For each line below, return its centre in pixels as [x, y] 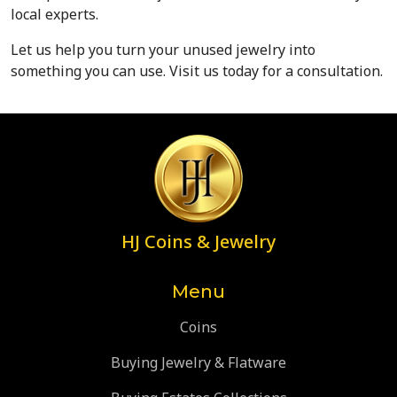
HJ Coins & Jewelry [198, 242]
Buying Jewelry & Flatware [198, 363]
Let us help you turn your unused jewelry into [163, 50]
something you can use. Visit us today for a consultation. [197, 71]
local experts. [54, 15]
